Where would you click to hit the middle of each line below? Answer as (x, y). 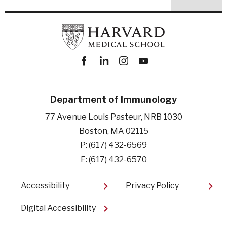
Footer (30, 182)
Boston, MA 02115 (113, 131)
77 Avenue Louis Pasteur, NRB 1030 (113, 117)
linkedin (111, 75)
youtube (150, 75)
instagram (135, 75)
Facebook (94, 75)
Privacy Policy (152, 186)
